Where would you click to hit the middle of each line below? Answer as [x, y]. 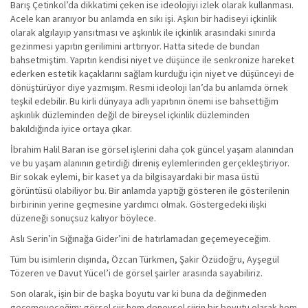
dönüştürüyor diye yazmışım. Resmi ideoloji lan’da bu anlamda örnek [149, 87]
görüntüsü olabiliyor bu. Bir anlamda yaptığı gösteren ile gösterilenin [150, 190]
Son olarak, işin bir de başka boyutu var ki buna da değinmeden [139, 294]
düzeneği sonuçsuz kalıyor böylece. [83, 218]
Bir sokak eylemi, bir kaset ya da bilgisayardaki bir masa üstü [135, 177]
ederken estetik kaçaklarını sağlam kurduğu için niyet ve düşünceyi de [152, 74]
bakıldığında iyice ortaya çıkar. [71, 129]
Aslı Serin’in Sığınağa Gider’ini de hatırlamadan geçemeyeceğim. [141, 239]
